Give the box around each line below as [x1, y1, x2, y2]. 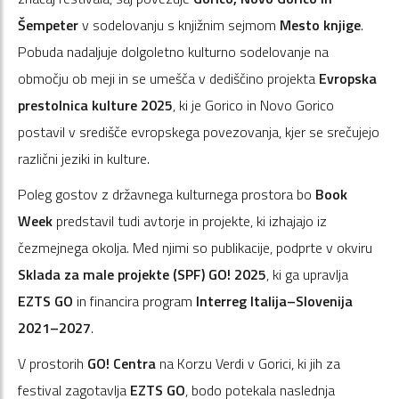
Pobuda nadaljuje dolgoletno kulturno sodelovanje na [18, 40, 329, 62]
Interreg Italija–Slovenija [196, 289, 353, 312]
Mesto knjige [280, 13, 361, 36]
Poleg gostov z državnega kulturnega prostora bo [18, 183, 315, 205]
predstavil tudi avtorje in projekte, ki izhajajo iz [53, 209, 327, 232]
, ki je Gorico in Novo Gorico [173, 94, 334, 116]
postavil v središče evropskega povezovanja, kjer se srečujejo [18, 120, 379, 142]
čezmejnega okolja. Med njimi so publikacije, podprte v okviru [18, 236, 372, 258]
